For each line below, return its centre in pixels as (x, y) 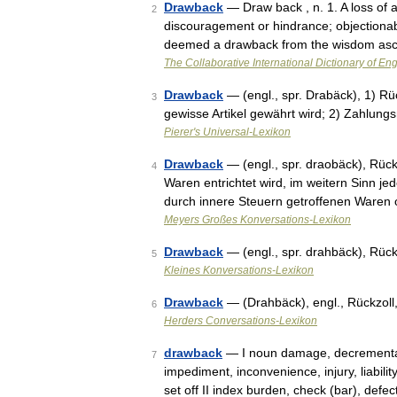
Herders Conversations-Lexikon (241, 321)
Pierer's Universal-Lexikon (227, 132)
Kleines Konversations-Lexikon (239, 270)
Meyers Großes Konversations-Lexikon (257, 220)
